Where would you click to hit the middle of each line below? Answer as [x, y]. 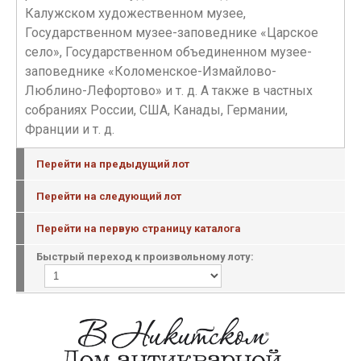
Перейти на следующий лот [109, 196]
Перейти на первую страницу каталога [139, 228]
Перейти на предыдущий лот [113, 164]
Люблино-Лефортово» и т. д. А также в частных [169, 91]
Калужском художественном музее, [135, 13]
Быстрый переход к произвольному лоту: [145, 257]
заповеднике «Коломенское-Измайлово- [151, 71]
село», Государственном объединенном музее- [168, 52]
